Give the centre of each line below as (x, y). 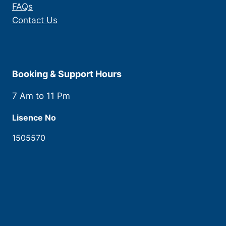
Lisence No (34, 118)
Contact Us (35, 20)
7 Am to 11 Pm (41, 96)
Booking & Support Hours (67, 74)
